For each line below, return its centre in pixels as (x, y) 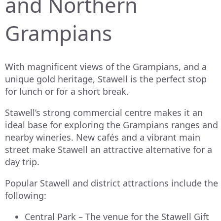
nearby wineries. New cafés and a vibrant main (103, 137)
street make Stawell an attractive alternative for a (109, 150)
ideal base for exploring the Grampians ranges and (111, 125)
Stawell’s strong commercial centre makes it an (104, 113)
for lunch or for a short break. (67, 92)
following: (26, 196)
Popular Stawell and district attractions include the (111, 183)
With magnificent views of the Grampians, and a (106, 67)
